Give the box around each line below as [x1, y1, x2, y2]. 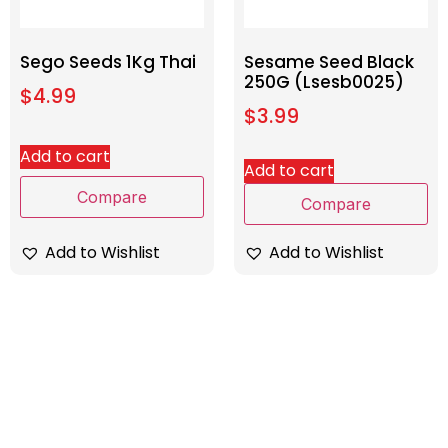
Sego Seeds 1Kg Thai [20, 50, 196, 75]
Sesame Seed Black [244, 50, 414, 75]
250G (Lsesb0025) [244, 70, 404, 95]
